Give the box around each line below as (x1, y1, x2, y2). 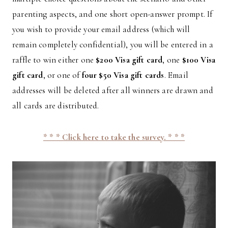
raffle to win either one (12, 54, 96, 65)
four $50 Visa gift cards (81, 69, 164, 80)
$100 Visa (182, 54, 216, 65)
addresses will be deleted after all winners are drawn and (12, 84, 213, 96)
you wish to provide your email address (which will (12, 23, 190, 35)
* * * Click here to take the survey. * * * (43, 131, 185, 142)
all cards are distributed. (12, 100, 99, 111)
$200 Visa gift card (96, 54, 163, 65)
